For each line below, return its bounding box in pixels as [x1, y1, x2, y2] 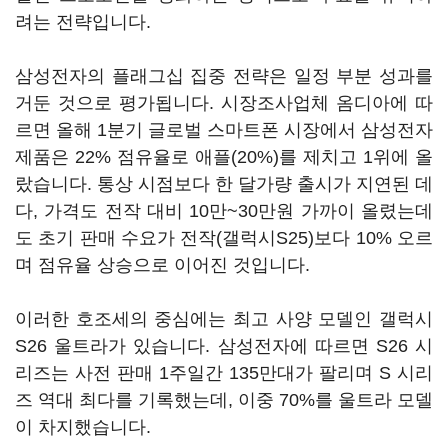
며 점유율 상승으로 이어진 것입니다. [15, 255, 310, 275]
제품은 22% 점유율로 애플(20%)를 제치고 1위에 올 [15, 147, 433, 167]
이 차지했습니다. [15, 417, 151, 437]
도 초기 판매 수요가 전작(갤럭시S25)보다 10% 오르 [15, 228, 433, 248]
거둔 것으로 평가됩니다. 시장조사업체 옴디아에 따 [15, 93, 433, 113]
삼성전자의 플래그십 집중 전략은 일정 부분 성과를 [15, 66, 433, 86]
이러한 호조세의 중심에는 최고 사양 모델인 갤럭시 [15, 309, 433, 329]
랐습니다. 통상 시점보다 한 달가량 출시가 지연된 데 [15, 174, 433, 194]
